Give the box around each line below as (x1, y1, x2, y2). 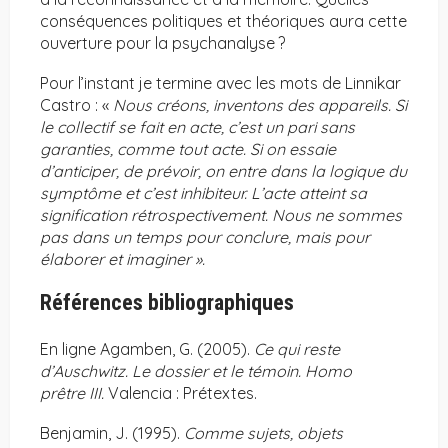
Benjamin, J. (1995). (40, 423, 184, 444)
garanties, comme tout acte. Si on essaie (40, 139, 336, 160)
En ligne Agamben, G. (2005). (40, 339, 254, 360)
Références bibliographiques (40, 290, 294, 316)
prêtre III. (40, 383, 108, 404)
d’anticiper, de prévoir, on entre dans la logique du (40, 161, 407, 182)
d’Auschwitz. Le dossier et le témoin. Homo (40, 361, 352, 382)
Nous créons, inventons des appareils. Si (113, 95, 407, 116)
